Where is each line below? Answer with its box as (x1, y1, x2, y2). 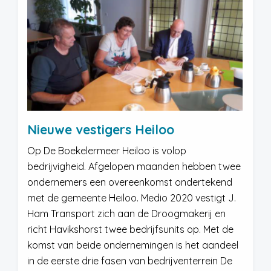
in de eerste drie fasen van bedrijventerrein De (27, 255, 232, 267)
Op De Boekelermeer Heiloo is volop (27, 145, 186, 157)
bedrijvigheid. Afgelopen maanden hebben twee (27, 160, 241, 172)
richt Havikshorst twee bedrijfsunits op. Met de (27, 223, 233, 235)
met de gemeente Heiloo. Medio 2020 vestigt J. (27, 192, 236, 204)
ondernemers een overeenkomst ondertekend (27, 176, 232, 188)
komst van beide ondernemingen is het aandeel (27, 239, 238, 251)
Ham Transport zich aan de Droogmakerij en (27, 207, 226, 220)
